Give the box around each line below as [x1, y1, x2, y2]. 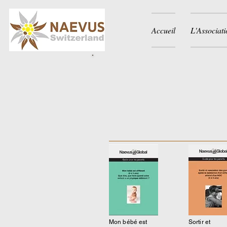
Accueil [152, 25, 175, 35]
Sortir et [188, 218, 211, 225]
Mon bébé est [109, 218, 147, 225]
